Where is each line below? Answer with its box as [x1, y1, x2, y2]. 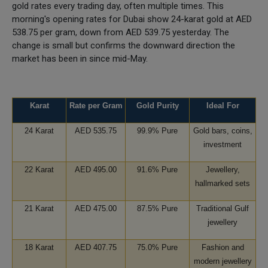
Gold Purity [136, 100, 179, 110]
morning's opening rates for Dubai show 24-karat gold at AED [12, 13, 252, 25]
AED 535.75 [75, 126, 117, 135]
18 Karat [25, 242, 54, 252]
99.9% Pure [137, 126, 178, 135]
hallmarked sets [195, 178, 250, 188]
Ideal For [206, 100, 239, 110]
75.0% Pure [137, 242, 178, 252]
